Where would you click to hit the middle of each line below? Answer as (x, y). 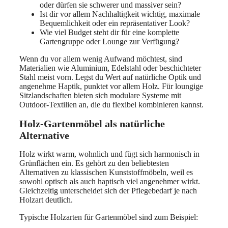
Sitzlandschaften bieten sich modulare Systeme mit (100, 95)
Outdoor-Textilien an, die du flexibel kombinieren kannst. (111, 105)
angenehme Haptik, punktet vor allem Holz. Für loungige (111, 86)
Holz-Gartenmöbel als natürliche (92, 123)
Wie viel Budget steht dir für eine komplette (109, 32)
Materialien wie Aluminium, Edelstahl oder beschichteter (110, 68)
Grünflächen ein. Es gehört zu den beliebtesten (94, 163)
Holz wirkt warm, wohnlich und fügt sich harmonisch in (109, 154)
